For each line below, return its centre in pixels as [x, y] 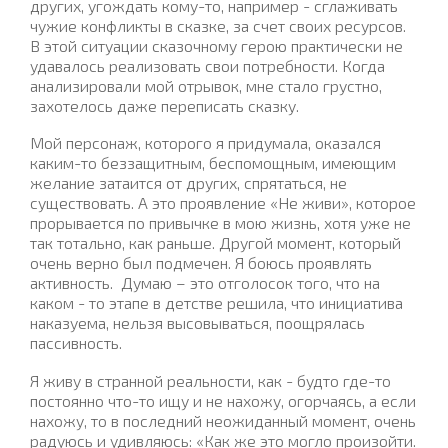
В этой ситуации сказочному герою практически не [216, 45]
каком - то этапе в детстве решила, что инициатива [216, 303]
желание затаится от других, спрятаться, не [188, 183]
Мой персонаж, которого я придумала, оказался [205, 143]
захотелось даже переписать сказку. [164, 105]
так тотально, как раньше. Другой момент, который [215, 243]
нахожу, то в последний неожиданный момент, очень [223, 420]
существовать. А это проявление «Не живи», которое [223, 203]
